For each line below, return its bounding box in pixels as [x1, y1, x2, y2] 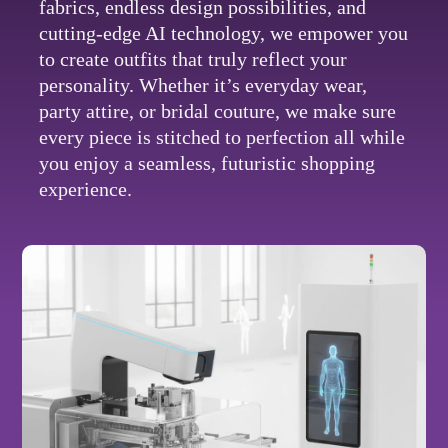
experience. [38, 178, 132, 201]
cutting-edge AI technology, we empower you [38, 22, 408, 45]
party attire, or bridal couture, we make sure [38, 100, 396, 123]
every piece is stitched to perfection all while [38, 126, 405, 149]
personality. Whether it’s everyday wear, [38, 74, 367, 97]
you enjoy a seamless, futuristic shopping [38, 152, 375, 175]
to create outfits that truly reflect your [38, 48, 347, 71]
